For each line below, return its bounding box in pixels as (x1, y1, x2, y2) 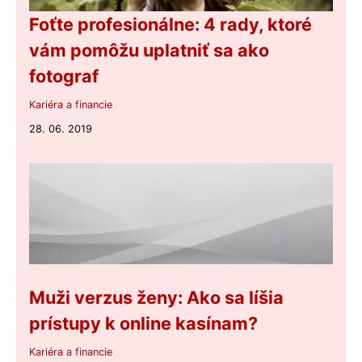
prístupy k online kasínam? (29, 313, 258, 335)
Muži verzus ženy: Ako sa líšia (29, 287, 284, 309)
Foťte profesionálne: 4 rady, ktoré (29, 14, 312, 36)
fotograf (29, 65, 99, 87)
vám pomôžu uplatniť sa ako (29, 40, 269, 61)
